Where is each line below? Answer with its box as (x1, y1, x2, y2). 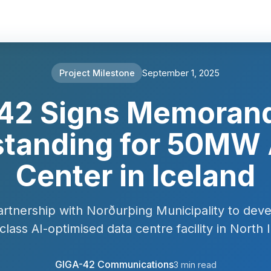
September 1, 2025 (142, 67, 220, 78)
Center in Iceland (16, 157, 255, 194)
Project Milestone (59, 67, 135, 78)
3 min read (173, 259, 217, 270)
